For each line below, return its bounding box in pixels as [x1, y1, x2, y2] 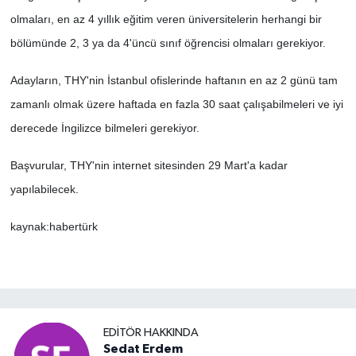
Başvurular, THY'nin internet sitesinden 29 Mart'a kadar [10, 158, 288, 172]
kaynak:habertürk [10, 219, 98, 233]
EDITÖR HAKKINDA [103, 326, 199, 339]
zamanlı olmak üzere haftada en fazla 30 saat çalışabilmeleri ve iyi [10, 97, 343, 110]
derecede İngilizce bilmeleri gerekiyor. [10, 121, 199, 134]
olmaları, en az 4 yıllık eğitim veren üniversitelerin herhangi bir [10, 12, 322, 25]
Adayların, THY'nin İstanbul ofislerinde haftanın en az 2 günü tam [10, 73, 338, 87]
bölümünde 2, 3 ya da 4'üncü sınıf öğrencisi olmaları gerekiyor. [10, 36, 326, 49]
